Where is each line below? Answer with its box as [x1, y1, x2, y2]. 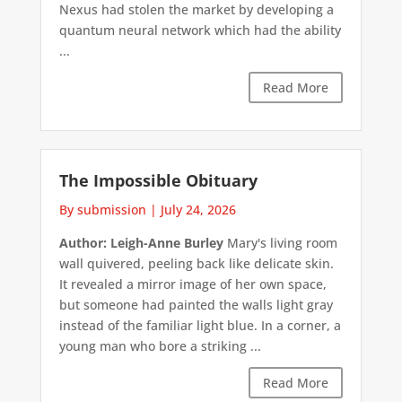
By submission [58, 200, 146, 218]
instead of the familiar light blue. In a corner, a [58, 316, 341, 334]
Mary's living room [223, 233, 337, 251]
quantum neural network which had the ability [58, 21, 341, 39]
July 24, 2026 [160, 200, 236, 218]
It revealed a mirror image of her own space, [58, 275, 327, 293]
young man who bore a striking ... [58, 336, 261, 354]
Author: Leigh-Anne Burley [58, 233, 223, 251]
